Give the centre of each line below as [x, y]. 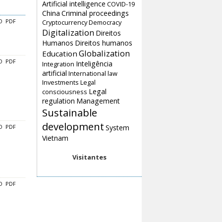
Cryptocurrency [65, 23]
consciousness [65, 92]
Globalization [104, 54]
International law [93, 74]
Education [60, 54]
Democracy [105, 23]
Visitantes [89, 157]
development [73, 127]
